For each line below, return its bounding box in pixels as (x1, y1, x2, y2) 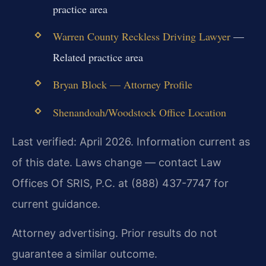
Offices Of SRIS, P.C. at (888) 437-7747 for (12, 176, 229, 189)
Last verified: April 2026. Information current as (12, 135, 250, 148)
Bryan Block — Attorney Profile (52, 77, 192, 92)
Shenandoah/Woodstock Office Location (52, 104, 226, 119)
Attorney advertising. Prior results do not (12, 227, 217, 240)
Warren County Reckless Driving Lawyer (52, 29, 230, 44)
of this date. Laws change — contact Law (12, 156, 221, 169)
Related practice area (52, 50, 143, 65)
